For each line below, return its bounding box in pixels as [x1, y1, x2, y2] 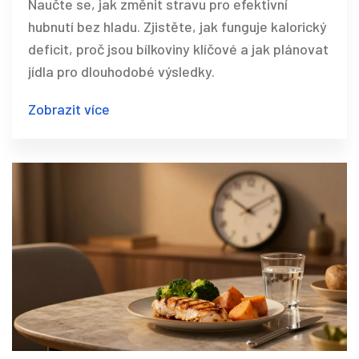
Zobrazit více [28, 99, 110, 118]
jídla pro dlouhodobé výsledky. [28, 62, 215, 80]
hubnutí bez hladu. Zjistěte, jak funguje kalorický [28, 17, 327, 35]
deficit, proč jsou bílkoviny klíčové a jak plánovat [28, 39, 329, 58]
